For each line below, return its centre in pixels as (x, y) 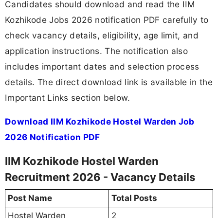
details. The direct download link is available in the (109, 82)
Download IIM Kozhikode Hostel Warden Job (100, 121)
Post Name (30, 198)
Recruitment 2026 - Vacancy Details (100, 177)
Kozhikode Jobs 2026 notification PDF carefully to (107, 19)
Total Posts (134, 198)
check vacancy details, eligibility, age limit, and (102, 35)
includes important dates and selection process (102, 66)
